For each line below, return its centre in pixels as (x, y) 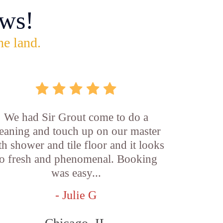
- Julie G (76, 195)
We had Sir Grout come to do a (76, 117)
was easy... (76, 173)
